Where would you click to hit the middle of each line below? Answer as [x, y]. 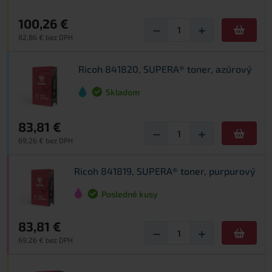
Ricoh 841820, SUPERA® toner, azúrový [165, 69]
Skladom [122, 92]
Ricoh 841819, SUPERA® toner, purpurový [165, 171]
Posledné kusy [130, 194]
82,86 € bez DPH [46, 37]
